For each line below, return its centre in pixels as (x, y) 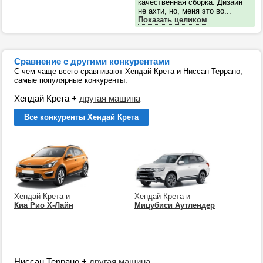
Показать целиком (173, 20)
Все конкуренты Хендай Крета (81, 117)
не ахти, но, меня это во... (185, 11)
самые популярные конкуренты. (71, 80)
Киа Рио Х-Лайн (44, 205)
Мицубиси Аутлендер (174, 205)
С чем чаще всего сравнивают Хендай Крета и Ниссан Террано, (128, 72)
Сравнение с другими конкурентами (92, 62)
